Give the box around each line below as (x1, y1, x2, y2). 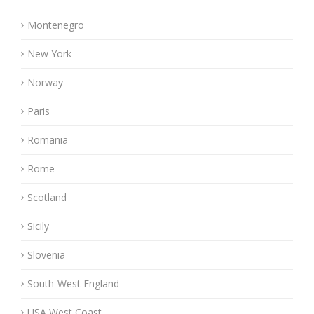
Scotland (27, 191, 67, 204)
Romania (27, 133, 68, 146)
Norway (27, 76, 63, 89)
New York (27, 47, 71, 60)
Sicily (27, 219, 49, 233)
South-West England (27, 277, 119, 290)
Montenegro (27, 18, 84, 32)
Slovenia (27, 248, 65, 261)
